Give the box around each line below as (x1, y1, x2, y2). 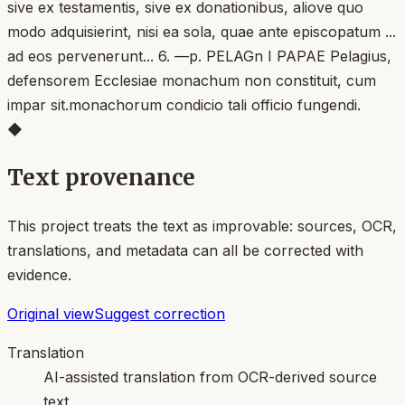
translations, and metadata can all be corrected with (7, 240, 363, 259)
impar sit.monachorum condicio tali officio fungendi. (7, 95, 361, 114)
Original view (7, 304, 94, 323)
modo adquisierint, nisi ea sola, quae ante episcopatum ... (7, 22, 396, 41)
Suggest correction (94, 304, 225, 323)
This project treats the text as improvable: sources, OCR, (7, 216, 397, 235)
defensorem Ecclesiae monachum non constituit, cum (7, 71, 376, 89)
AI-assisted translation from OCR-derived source (43, 367, 377, 386)
